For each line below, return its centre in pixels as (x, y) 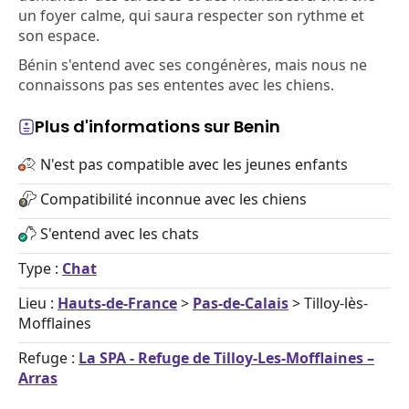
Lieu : (38, 303)
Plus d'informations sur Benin (157, 126)
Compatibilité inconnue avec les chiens (173, 199)
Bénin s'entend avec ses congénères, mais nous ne (193, 65)
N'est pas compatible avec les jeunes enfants (194, 164)
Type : (40, 268)
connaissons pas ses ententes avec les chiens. (176, 85)
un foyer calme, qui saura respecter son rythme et (191, 16)
